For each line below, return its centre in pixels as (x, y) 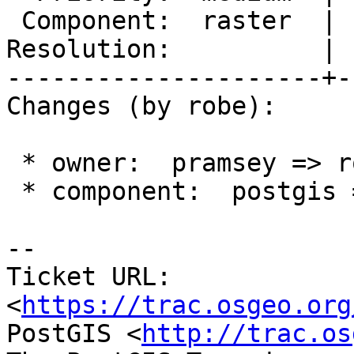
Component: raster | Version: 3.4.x (14, 21)
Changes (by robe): (141, 106)
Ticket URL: (89, 277)
